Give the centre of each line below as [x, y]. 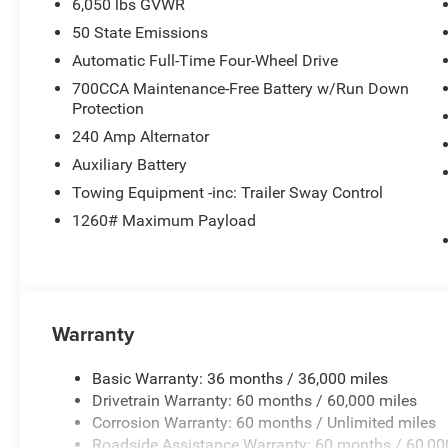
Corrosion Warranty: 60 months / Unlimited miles [264, 423]
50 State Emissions [140, 33]
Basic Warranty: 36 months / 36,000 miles [240, 379]
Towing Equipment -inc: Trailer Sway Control [228, 193]
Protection [108, 109]
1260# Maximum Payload [164, 221]
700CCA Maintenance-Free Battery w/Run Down [241, 89]
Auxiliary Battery [130, 165]
